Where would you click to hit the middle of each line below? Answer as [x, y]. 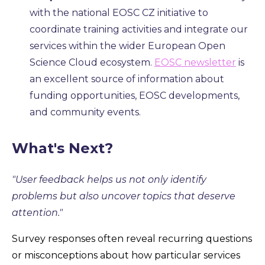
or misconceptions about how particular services [126, 255]
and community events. [85, 112]
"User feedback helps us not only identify [109, 179]
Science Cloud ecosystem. [92, 62]
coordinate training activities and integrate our [139, 29]
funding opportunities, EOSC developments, [135, 95]
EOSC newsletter [195, 62]
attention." [37, 212]
